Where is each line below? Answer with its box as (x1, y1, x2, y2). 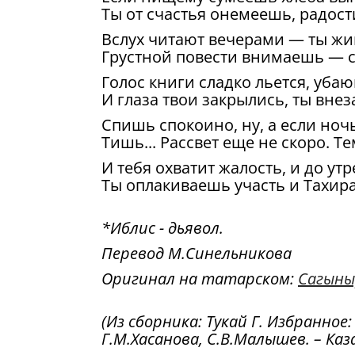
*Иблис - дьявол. (101, 217, 223, 239)
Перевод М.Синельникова (101, 242, 292, 264)
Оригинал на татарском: (101, 268, 298, 289)
